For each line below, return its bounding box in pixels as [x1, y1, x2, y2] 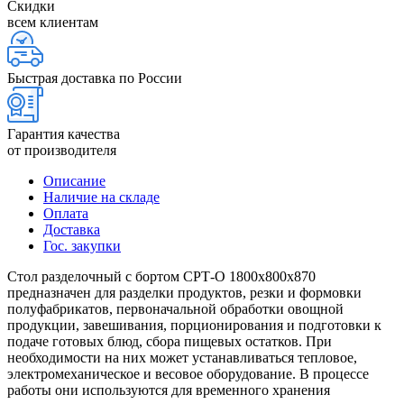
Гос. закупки [43, 237, 121, 253]
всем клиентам [7, 14, 98, 30]
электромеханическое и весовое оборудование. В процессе [7, 365, 369, 381]
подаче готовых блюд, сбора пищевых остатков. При [7, 333, 332, 349]
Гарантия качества [7, 125, 120, 142]
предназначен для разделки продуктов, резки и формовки [7, 284, 362, 300]
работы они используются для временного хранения [7, 381, 330, 398]
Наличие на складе [43, 188, 160, 205]
